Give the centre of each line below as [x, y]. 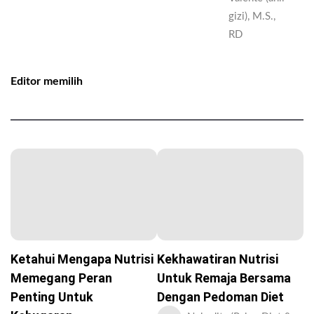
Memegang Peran [61, 278]
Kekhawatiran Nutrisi [218, 259]
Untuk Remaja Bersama [224, 278]
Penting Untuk [52, 297]
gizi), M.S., [252, 17]
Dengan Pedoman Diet [220, 297]
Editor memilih [47, 82]
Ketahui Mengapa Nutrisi [82, 259]
